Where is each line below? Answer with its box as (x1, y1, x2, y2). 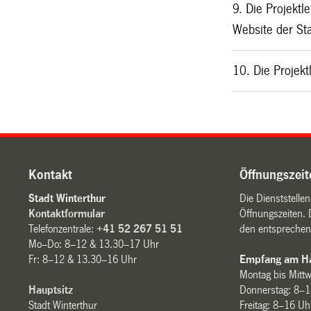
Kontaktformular (28, 207, 106, 219)
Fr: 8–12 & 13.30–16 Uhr (28, 253, 137, 265)
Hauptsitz (28, 283, 74, 296)
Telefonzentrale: (28, 222, 97, 235)
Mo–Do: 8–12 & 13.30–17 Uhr (28, 237, 160, 250)
